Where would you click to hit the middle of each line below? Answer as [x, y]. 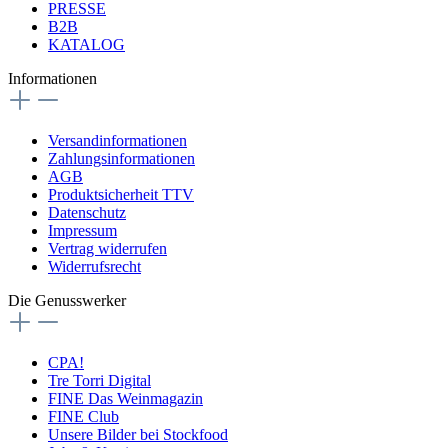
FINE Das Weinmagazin [125, 398]
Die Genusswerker [67, 300]
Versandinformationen [117, 140]
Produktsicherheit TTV [121, 194]
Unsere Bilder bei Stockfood [138, 434]
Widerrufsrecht [94, 266]
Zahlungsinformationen [121, 158]
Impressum [82, 230]
